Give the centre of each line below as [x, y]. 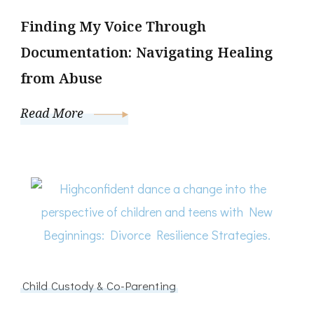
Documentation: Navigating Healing [147, 53]
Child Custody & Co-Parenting [99, 286]
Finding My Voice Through [114, 27]
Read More [54, 113]
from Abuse [61, 78]
